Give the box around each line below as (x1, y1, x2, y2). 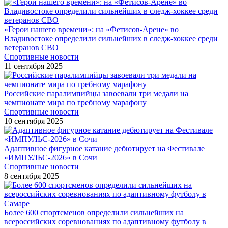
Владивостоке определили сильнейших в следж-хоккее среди (4, 34, 218, 43)
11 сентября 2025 (4, 61, 63, 70)
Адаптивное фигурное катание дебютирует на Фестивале (4, 144, 205, 153)
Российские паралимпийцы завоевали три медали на (4, 89, 188, 98)
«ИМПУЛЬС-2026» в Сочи (4, 153, 97, 162)
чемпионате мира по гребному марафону (4, 98, 147, 107)
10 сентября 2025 (4, 116, 63, 125)
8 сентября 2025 (4, 171, 59, 180)
